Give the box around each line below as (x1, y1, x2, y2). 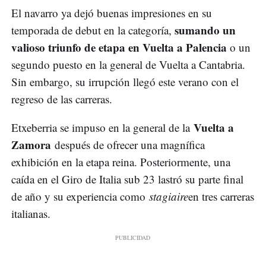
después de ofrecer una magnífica (55, 137, 205, 153)
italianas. (11, 206, 50, 221)
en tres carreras (188, 189, 254, 204)
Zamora (11, 137, 55, 153)
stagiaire (149, 189, 188, 204)
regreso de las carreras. (11, 91, 112, 107)
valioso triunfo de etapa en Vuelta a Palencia (11, 39, 227, 56)
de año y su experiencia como (11, 189, 149, 204)
